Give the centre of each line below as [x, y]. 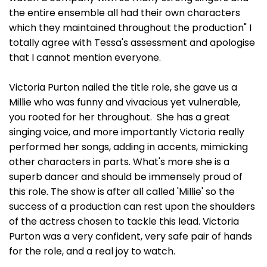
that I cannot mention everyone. [85, 58]
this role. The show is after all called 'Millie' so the [122, 192]
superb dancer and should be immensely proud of [126, 177]
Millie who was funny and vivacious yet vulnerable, [125, 102]
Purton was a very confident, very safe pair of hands [131, 236]
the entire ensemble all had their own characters [125, 13]
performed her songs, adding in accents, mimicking [128, 147]
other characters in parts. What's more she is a [119, 162]
